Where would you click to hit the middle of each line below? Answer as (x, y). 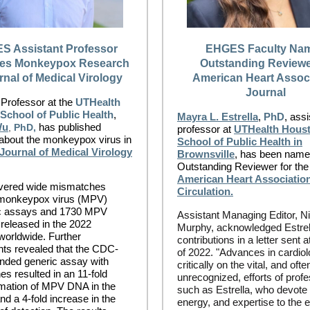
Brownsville (206, 154)
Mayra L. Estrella (218, 117)
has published (70, 127)
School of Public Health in (240, 142)
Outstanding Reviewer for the (243, 166)
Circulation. (205, 191)
